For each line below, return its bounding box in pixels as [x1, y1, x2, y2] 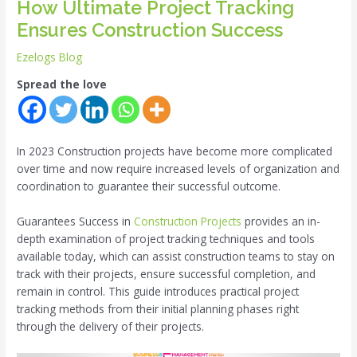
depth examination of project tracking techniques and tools [17, 230, 316, 246]
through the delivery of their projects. [17, 318, 205, 334]
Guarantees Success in [17, 213, 135, 229]
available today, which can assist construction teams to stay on [17, 248, 335, 264]
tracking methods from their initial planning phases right [17, 300, 300, 316]
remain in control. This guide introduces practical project [17, 283, 300, 299]
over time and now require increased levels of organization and [17, 160, 340, 176]
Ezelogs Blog [17, 49, 83, 65]
